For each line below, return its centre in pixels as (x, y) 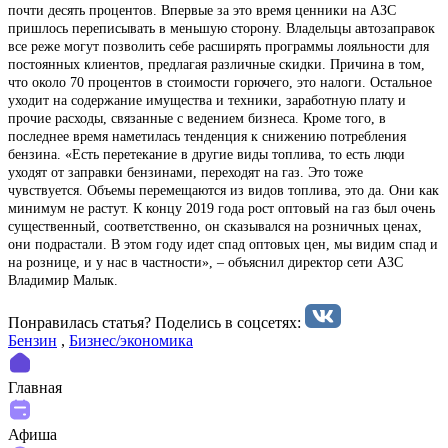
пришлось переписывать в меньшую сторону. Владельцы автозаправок (221, 28)
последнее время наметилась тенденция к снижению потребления (207, 136)
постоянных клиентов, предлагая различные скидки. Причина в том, (216, 64)
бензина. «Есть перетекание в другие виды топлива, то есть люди (206, 154)
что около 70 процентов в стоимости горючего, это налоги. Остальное (220, 82)
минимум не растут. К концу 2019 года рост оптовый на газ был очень (221, 208)
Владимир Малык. (63, 280)
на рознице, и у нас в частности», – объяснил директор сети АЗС (205, 262)
